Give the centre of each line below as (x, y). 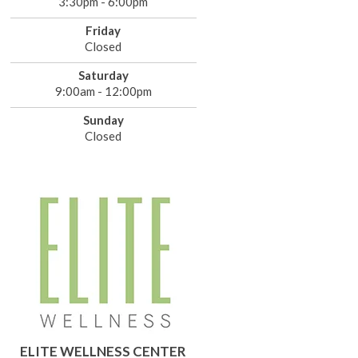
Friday (103, 30)
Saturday (103, 75)
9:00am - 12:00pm (103, 91)
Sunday (103, 120)
